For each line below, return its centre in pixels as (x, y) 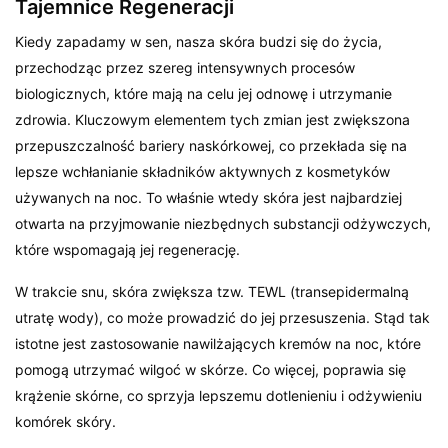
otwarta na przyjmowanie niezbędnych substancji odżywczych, (223, 223)
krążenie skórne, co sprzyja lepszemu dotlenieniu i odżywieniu (219, 395)
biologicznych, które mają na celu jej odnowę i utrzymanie (204, 93)
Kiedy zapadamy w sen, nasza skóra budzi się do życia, (199, 41)
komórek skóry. (66, 421)
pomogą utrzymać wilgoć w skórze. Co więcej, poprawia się (211, 369)
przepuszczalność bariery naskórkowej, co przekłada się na (211, 145)
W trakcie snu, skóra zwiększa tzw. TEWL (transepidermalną (212, 291)
